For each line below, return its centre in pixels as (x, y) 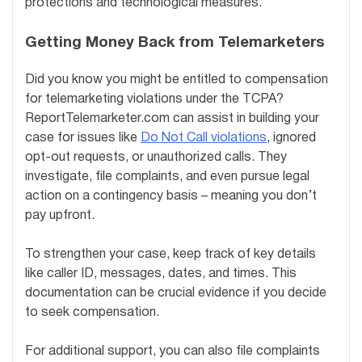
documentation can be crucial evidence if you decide (176, 294)
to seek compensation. (92, 313)
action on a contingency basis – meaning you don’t (171, 197)
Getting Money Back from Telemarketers (175, 44)
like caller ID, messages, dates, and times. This (161, 274)
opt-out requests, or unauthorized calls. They (156, 158)
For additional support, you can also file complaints (173, 352)
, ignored (291, 139)
